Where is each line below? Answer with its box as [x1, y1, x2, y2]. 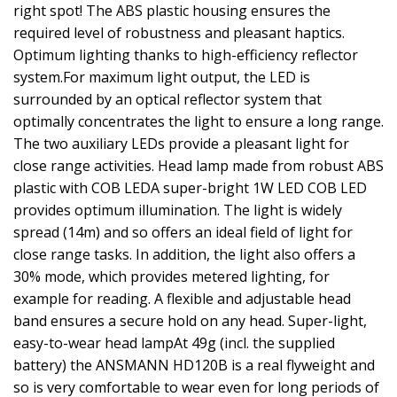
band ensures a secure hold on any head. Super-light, [13, 311, 367, 331]
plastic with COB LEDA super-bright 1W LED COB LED [13, 178, 367, 198]
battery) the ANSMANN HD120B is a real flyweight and [13, 355, 375, 375]
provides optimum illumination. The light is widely [13, 200, 342, 220]
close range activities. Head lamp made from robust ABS [13, 156, 384, 175]
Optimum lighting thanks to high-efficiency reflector [13, 45, 358, 65]
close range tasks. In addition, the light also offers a [13, 245, 355, 264]
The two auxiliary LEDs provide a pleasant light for [13, 134, 349, 153]
